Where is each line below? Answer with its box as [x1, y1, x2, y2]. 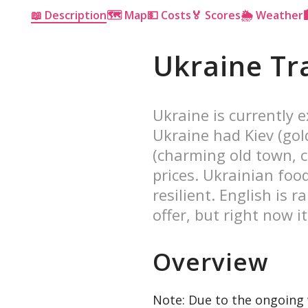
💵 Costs [147, 8, 191, 23]
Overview [153, 245, 269, 278]
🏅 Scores [191, 8, 241, 23]
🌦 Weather [241, 8, 303, 23]
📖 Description [31, 8, 107, 23]
